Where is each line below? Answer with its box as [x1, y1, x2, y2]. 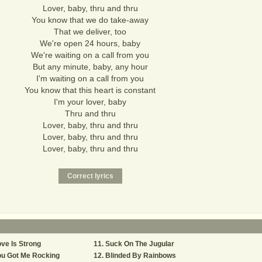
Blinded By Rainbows [105, 251, 176, 260]
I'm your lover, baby [54, 97, 126, 106]
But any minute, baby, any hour [32, 62, 148, 71]
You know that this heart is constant [25, 85, 156, 95]
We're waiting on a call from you [31, 50, 149, 60]
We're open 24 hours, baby [40, 39, 140, 48]
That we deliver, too [54, 27, 126, 36]
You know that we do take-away [32, 15, 149, 25]
